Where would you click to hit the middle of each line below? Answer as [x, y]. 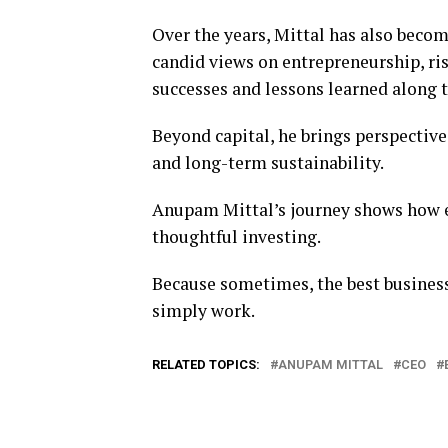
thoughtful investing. [236, 236]
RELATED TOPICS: [206, 364]
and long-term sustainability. [268, 162]
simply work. [203, 310]
